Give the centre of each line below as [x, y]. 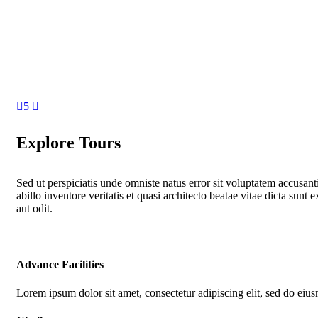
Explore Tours [68, 143]
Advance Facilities [60, 265]
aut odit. [34, 208]
